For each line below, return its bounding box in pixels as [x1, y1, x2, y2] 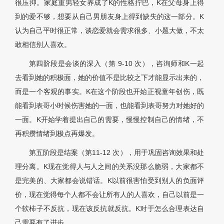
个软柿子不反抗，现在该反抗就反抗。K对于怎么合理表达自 [15, 204, 204, 213]
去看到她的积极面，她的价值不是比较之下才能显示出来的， [15, 73, 204, 82]
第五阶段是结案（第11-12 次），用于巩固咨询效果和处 [29, 148, 204, 157]
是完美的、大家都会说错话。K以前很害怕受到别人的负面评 [15, 176, 204, 185]
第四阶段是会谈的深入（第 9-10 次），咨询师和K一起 [29, 59, 204, 68]
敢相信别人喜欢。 [15, 40, 71, 49]
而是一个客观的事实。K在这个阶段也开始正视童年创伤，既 [15, 87, 204, 96]
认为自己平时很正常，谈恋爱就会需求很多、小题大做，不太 [15, 26, 204, 35]
